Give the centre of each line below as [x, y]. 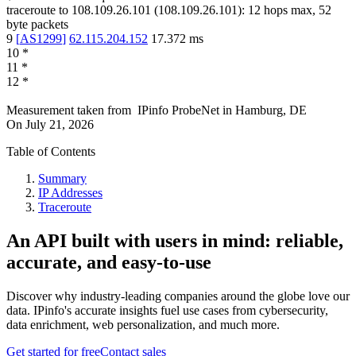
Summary [62, 179]
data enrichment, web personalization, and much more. [143, 325]
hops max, [290, 10]
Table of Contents [51, 152]
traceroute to [37, 10]
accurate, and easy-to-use [109, 263]
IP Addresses [70, 193]
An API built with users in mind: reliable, [175, 241]
